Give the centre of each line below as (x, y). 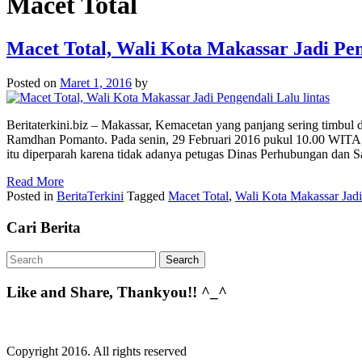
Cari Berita (44, 227)
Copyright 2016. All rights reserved (97, 351)
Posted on (33, 82)
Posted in (32, 196)
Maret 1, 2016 (96, 82)
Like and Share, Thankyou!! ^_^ (117, 292)
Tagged (147, 196)
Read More (35, 181)
